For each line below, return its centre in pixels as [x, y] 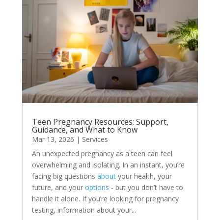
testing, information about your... [84, 210]
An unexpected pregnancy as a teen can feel [102, 153]
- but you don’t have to [146, 187]
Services [95, 139]
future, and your [58, 187]
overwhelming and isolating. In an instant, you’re [108, 165]
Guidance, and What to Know [84, 129]
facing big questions [64, 176]
